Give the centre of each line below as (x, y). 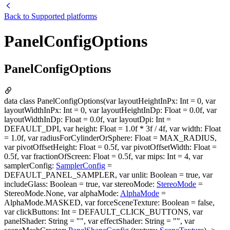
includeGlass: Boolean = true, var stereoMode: (80, 184)
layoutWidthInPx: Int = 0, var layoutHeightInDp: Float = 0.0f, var (110, 110)
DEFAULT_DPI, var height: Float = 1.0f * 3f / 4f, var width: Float (112, 128)
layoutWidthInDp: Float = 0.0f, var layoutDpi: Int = (88, 119)
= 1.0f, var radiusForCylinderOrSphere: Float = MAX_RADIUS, (110, 138)
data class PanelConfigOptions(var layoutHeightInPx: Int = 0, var (110, 101)
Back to (18, 16)
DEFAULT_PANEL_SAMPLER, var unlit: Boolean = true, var (108, 175)
